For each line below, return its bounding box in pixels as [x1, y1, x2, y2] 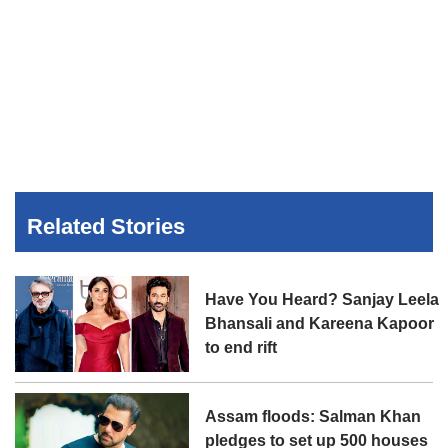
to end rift [205, 339, 278, 357]
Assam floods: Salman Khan [205, 408, 422, 426]
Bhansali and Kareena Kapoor [205, 315, 435, 333]
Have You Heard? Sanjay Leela [205, 291, 440, 309]
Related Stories [27, 214, 185, 240]
